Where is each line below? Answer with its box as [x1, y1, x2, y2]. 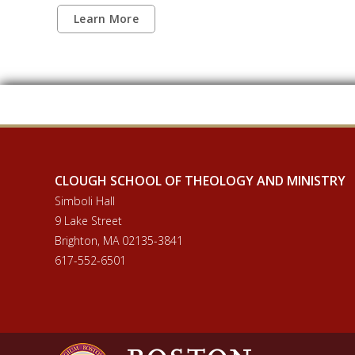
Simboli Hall [55, 193, 115, 208]
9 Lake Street [55, 212, 122, 228]
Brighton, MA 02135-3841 [55, 232, 183, 248]
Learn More [74, 10, 139, 26]
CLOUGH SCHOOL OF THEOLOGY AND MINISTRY [55, 171, 345, 189]
